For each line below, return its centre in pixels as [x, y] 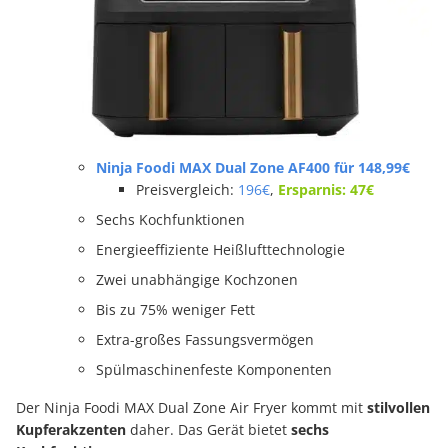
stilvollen [398, 408]
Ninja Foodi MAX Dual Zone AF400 [213, 168]
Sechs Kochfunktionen [170, 220]
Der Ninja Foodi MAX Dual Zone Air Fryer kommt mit [191, 408]
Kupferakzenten [71, 430]
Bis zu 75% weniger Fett [175, 310]
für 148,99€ [370, 168]
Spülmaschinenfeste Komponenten [214, 370]
